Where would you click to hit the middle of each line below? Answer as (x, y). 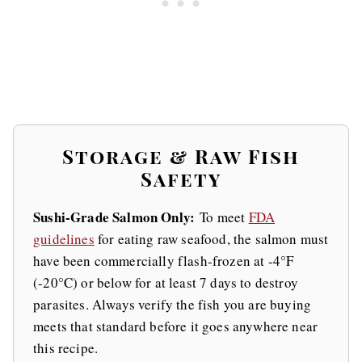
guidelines (64, 239)
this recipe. (66, 348)
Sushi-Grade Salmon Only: (114, 217)
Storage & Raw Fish (181, 156)
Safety (181, 179)
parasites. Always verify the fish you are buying (173, 305)
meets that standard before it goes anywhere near (176, 326)
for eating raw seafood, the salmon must (211, 239)
